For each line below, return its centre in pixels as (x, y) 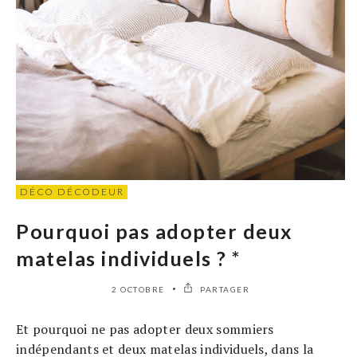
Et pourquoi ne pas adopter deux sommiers (145, 330)
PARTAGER (223, 290)
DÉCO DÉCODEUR (72, 192)
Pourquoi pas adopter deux (155, 231)
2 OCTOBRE (138, 290)
